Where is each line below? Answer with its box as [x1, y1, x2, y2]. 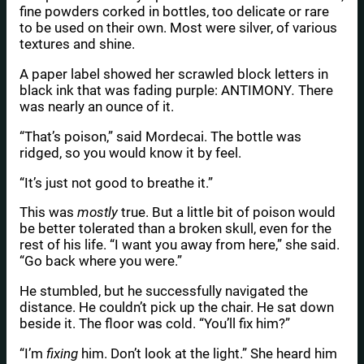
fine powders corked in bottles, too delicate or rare [19, 3, 329, 20]
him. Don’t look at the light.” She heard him [81, 345, 337, 362]
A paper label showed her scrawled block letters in [19, 66, 328, 83]
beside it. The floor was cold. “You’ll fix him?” [19, 315, 290, 332]
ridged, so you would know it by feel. [19, 144, 241, 161]
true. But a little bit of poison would [121, 204, 336, 221]
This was [19, 204, 77, 221]
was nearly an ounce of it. [19, 98, 174, 115]
